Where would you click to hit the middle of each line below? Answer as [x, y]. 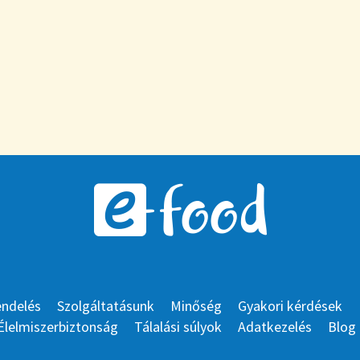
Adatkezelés [274, 327]
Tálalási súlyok [178, 327]
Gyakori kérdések [290, 306]
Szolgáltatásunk [106, 306]
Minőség [196, 306]
